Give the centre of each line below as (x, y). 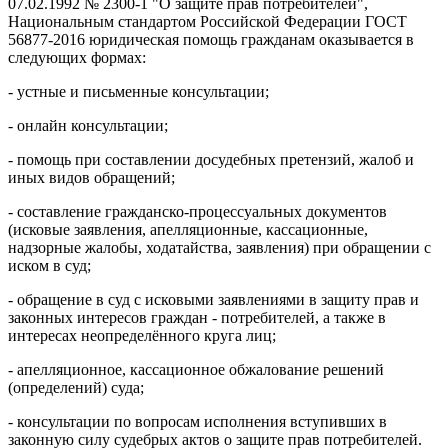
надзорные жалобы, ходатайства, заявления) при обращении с (219, 247)
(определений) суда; (76, 387)
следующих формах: (77, 57)
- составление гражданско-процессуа (133, 211)
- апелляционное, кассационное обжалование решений (196, 369)
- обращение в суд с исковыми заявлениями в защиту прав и (213, 299)
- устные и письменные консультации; (138, 91)
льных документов (323, 211)
